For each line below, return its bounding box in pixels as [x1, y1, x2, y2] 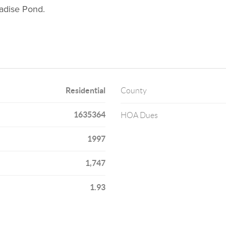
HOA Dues [120, 111, 158, 120]
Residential [65, 86, 105, 95]
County [120, 86, 147, 95]
